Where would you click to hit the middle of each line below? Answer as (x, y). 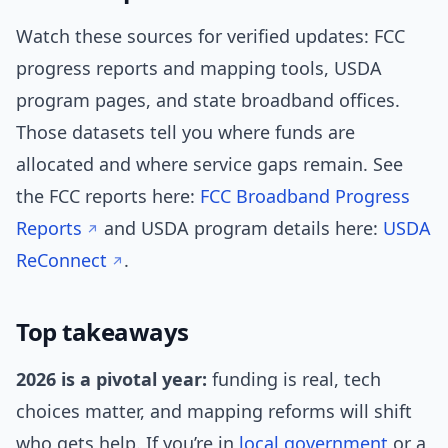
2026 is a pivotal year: (111, 379)
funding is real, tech (294, 379)
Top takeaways (102, 332)
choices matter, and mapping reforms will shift (214, 411)
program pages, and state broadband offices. (208, 100)
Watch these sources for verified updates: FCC (210, 36)
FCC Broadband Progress (305, 196)
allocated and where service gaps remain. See (209, 164)
